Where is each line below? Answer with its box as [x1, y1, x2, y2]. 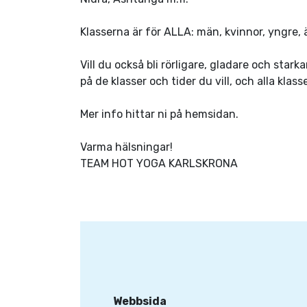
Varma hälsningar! [80, 140, 173, 153]
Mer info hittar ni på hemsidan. [80, 108, 238, 121]
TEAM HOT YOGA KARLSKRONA [80, 157, 238, 170]
